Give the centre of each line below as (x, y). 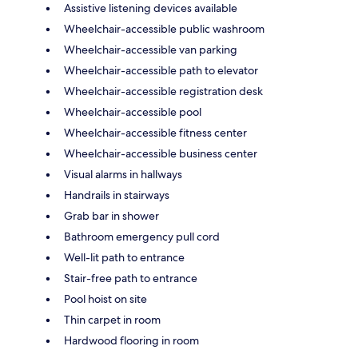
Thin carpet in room (112, 320)
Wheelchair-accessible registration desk (163, 91)
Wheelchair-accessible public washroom (164, 29)
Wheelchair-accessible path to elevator (161, 71)
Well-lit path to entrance (124, 258)
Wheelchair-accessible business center (161, 154)
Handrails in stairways (117, 195)
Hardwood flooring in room (131, 341)
